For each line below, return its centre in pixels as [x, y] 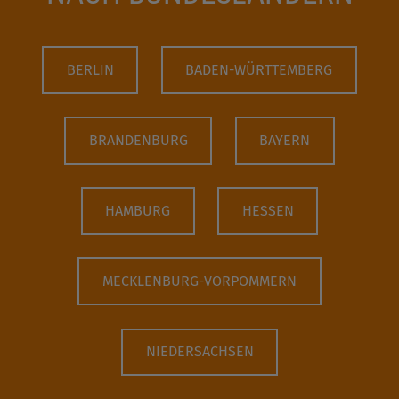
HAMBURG [138, 210]
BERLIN [90, 69]
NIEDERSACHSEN [199, 352]
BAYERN [285, 140]
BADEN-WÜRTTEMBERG [259, 69]
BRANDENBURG [138, 140]
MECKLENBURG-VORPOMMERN [199, 281]
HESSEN [268, 210]
